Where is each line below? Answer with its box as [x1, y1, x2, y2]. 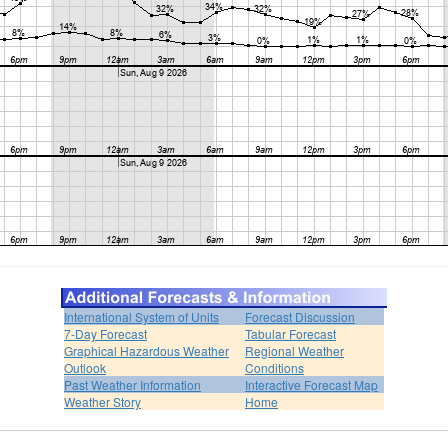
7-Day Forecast [64, 324, 147, 342]
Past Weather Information [64, 375, 201, 393]
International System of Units [64, 307, 219, 325]
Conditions [245, 358, 304, 376]
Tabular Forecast [245, 324, 336, 342]
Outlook [64, 358, 106, 376]
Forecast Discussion [245, 307, 355, 325]
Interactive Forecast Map [245, 375, 378, 393]
